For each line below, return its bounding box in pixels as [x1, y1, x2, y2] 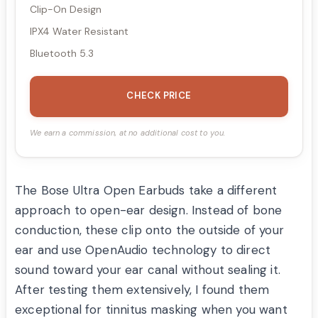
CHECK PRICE [126, 89, 192, 102]
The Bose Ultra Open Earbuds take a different [15, 182, 278, 198]
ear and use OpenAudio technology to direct [15, 241, 271, 258]
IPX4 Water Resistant [30, 24, 128, 38]
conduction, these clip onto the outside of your [15, 221, 284, 238]
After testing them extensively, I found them [15, 281, 270, 297]
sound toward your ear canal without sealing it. [15, 261, 280, 278]
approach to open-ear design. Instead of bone [15, 202, 283, 218]
